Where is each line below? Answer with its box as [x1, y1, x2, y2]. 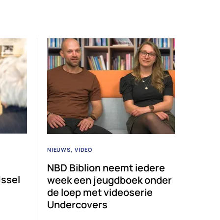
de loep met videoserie [47, 185, 153, 199]
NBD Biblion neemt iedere [47, 161, 165, 174]
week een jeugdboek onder [47, 173, 172, 187]
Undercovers [47, 197, 108, 211]
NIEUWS [47, 145, 71, 153]
